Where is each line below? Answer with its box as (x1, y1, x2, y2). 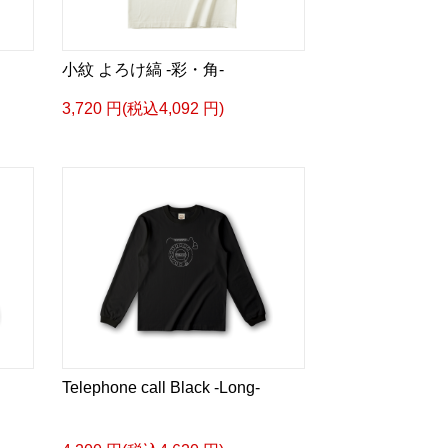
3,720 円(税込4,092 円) (61, 100, 224, 117)
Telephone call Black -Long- (61, 379, 260, 396)
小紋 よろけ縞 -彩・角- (61, 61, 224, 78)
